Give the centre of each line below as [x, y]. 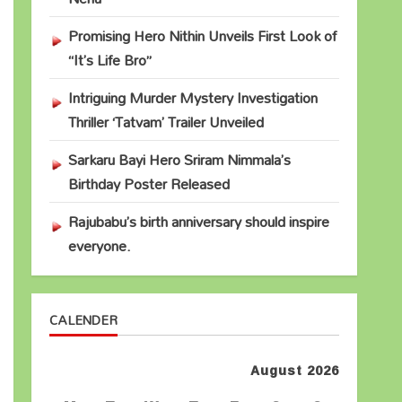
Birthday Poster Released [149, 184]
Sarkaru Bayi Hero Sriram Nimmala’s [179, 160]
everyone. [99, 246]
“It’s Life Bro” [109, 60]
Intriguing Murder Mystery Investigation [192, 98]
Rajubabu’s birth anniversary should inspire [198, 222]
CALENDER [83, 320]
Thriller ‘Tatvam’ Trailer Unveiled [166, 122]
